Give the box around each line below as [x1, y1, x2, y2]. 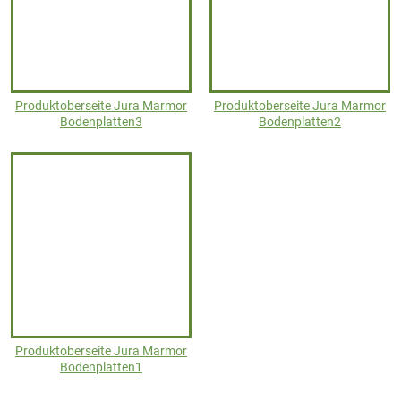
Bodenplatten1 [60, 360, 142, 375]
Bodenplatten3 [60, 115, 142, 130]
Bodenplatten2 [259, 115, 341, 130]
